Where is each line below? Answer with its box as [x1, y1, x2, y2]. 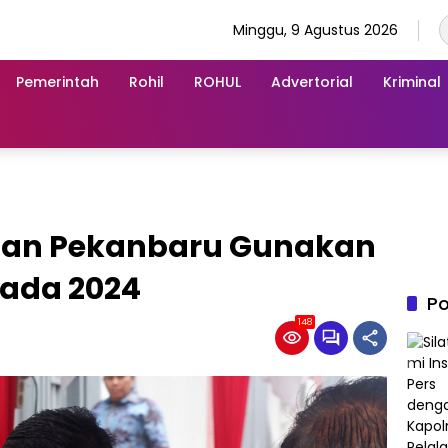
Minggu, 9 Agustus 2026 [233, 19, 398, 40]
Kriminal [383, 71, 441, 92]
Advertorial [271, 71, 353, 92]
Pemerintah [16, 71, 99, 92]
